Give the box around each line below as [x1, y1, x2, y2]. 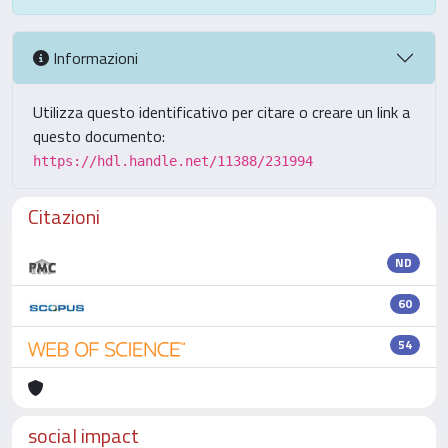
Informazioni [49, 45, 138, 70]
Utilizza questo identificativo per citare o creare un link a [33, 100, 410, 124]
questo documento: [33, 124, 165, 148]
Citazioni [28, 201, 100, 232]
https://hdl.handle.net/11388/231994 [33, 153, 313, 169]
